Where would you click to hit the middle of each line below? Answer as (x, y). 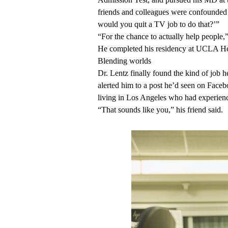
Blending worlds (124, 61)
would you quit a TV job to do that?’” (159, 24)
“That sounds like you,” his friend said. (160, 110)
